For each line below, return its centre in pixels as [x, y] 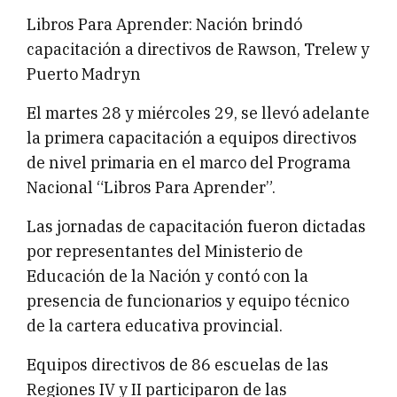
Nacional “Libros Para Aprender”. [151, 188]
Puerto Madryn [84, 74]
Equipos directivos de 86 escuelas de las [178, 365]
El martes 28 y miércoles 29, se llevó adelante [198, 113]
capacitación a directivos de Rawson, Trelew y [198, 50]
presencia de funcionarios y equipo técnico [188, 301]
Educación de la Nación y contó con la [167, 276]
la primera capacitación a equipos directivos [192, 138]
